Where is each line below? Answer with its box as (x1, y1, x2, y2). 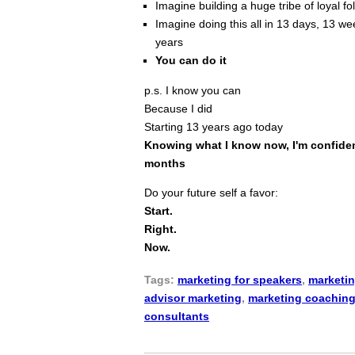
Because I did (144, 101, 212, 115)
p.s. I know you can (144, 83, 241, 97)
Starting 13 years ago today (144, 120, 283, 133)
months (144, 156, 185, 170)
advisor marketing (144, 292, 242, 305)
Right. (144, 223, 177, 236)
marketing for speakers (177, 273, 302, 287)
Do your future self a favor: (144, 186, 281, 200)
